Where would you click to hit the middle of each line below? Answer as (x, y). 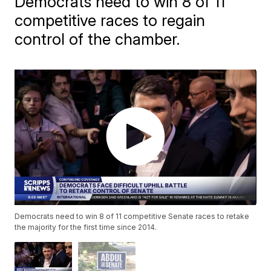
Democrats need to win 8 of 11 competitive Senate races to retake (132, 217)
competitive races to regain (110, 20)
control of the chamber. (98, 39)
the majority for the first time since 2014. (86, 227)
